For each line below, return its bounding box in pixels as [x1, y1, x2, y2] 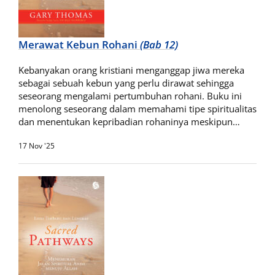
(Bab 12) [140, 37, 178, 52]
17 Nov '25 [18, 141, 55, 151]
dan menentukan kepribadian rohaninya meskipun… [18, 115, 240, 128]
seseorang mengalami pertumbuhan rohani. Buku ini [18, 90, 242, 102]
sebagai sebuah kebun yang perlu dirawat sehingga [18, 77, 234, 89]
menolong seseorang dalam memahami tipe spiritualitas [18, 103, 257, 115]
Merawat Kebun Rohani [18, 37, 140, 52]
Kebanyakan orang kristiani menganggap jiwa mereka [18, 64, 244, 76]
